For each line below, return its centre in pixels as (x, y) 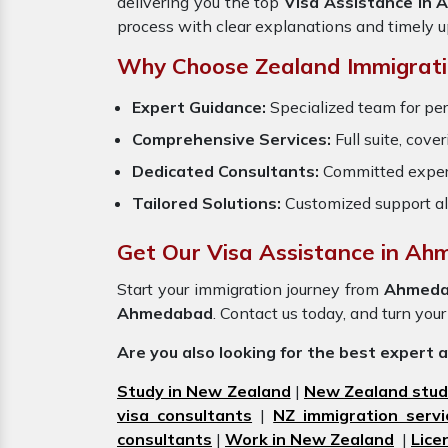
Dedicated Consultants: (225, 171)
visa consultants (185, 415)
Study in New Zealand (204, 391)
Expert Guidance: (201, 107)
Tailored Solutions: (206, 203)
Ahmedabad (165, 313)
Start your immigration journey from (250, 289)
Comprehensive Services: (231, 139)
